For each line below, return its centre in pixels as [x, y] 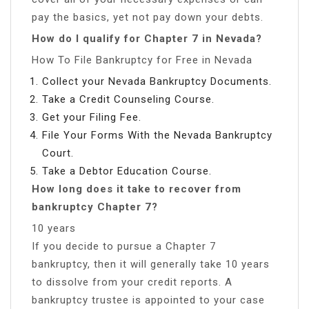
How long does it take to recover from [137, 189]
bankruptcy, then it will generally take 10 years [151, 264]
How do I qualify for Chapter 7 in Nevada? [147, 38]
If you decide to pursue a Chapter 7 [124, 246]
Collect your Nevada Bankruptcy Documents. [157, 81]
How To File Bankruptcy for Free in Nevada [142, 60]
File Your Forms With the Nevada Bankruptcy [157, 135]
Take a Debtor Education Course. [127, 171]
